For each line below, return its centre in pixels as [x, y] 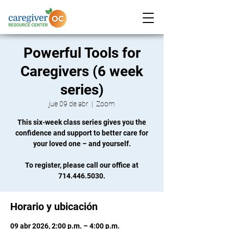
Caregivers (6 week [82, 71]
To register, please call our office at [82, 165]
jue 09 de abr [68, 104]
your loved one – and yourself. [82, 144]
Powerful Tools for [82, 53]
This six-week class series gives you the [82, 122]
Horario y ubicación [54, 207]
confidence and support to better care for [82, 133]
